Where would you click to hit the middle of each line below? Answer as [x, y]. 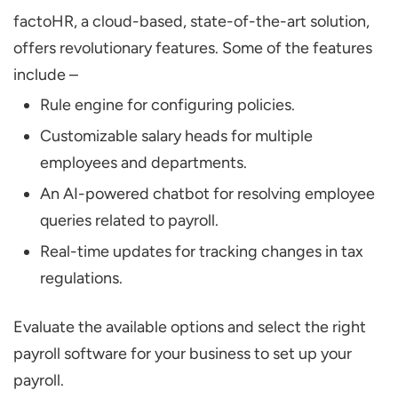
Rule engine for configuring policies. [167, 104]
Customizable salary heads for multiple [176, 135]
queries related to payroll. [129, 220]
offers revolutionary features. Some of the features [193, 48]
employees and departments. [143, 162]
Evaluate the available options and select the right [190, 326]
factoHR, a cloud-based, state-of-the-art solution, [191, 21]
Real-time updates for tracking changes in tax [202, 251]
